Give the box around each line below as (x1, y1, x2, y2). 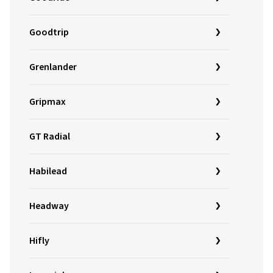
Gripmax (29, 95, 66, 108)
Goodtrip (29, 26, 69, 39)
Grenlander (29, 60, 77, 74)
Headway (29, 199, 69, 213)
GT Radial (29, 130, 70, 143)
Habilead (29, 165, 67, 178)
